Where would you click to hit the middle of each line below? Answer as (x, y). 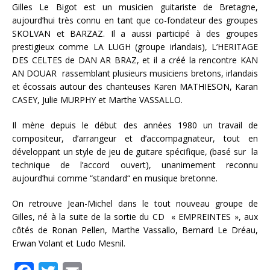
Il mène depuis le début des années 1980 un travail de (135, 125)
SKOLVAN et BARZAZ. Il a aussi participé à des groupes (135, 33)
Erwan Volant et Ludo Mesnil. (69, 243)
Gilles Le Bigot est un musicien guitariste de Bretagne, (135, 7)
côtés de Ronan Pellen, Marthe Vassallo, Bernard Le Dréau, (135, 230)
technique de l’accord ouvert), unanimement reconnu (135, 165)
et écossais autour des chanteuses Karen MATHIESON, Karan (135, 86)
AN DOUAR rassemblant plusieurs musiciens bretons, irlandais (135, 73)
